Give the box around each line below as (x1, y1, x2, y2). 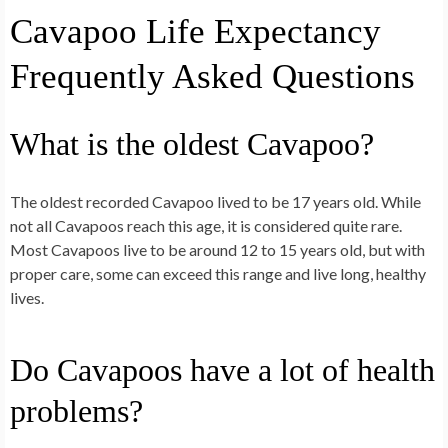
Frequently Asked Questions (10, 56, 415, 96)
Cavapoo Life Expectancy (10, 11, 381, 51)
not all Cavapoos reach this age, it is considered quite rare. (10, 215, 402, 235)
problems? (10, 392, 143, 429)
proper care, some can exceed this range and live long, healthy (10, 263, 426, 283)
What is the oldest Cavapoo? (10, 125, 374, 162)
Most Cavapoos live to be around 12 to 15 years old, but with (10, 239, 425, 259)
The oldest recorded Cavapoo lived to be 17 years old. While (10, 191, 421, 211)
